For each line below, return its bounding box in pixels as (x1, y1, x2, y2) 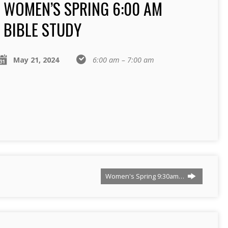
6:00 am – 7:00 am (92, 55, 154, 65)
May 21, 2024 (13, 55, 59, 65)
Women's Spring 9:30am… (105, 171, 186, 181)
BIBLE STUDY (3, 17, 81, 41)
